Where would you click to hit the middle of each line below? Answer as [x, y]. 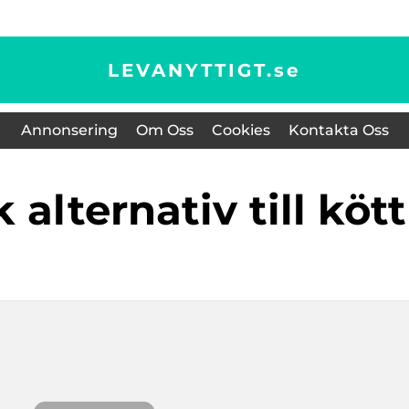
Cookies [241, 130]
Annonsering [69, 130]
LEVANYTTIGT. [191, 70]
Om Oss [164, 130]
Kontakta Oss [338, 130]
